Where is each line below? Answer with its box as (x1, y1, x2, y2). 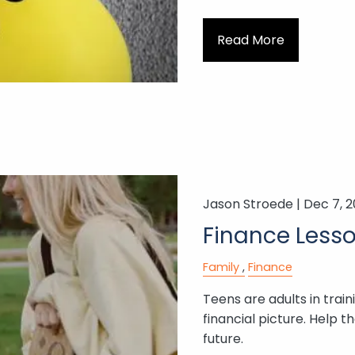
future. (202, 330, 243, 349)
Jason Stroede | (202, 195, 303, 214)
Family (202, 259, 239, 276)
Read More (216, 30, 284, 49)
